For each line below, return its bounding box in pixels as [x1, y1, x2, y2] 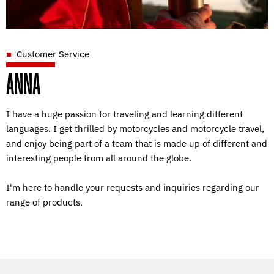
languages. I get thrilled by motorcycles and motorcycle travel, [6, 122, 264, 135]
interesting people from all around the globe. [6, 152, 191, 164]
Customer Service [17, 48, 89, 60]
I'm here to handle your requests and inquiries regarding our [6, 181, 259, 193]
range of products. [6, 196, 83, 208]
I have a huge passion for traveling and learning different [6, 108, 243, 120]
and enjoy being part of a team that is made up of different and [6, 137, 267, 149]
